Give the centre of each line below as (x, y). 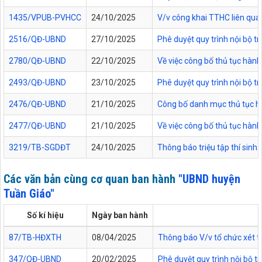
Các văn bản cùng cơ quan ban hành (91, 179)
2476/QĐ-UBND (37, 104)
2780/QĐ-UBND (37, 61)
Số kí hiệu (45, 216)
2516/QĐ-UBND (37, 39)
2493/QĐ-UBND (37, 82)
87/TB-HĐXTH (35, 238)
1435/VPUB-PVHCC (45, 17)
